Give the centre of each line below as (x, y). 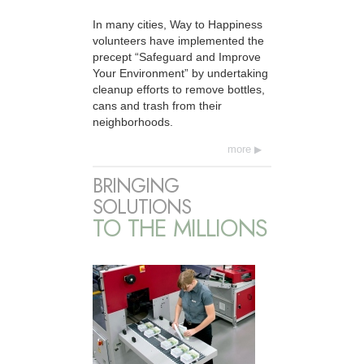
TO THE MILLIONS (180, 229)
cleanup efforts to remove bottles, (179, 89)
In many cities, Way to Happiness (178, 24)
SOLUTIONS (142, 207)
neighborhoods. (133, 121)
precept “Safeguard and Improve (177, 56)
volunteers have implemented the (178, 40)
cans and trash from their (157, 105)
